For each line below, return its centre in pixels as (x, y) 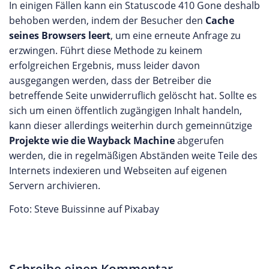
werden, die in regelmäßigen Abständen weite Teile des (133, 156)
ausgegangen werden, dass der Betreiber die (110, 80)
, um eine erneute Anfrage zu (176, 35)
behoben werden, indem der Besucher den (107, 20)
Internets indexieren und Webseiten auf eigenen (118, 171)
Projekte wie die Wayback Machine (92, 141)
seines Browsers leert (60, 35)
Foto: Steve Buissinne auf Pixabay (84, 209)
